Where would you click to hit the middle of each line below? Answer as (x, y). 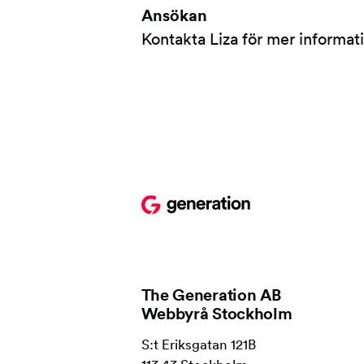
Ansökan (174, 15)
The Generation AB (211, 294)
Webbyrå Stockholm (217, 313)
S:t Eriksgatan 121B (198, 344)
